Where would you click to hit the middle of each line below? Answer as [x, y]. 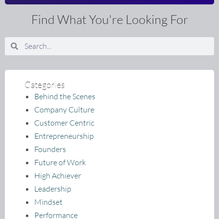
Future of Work [60, 162]
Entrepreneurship [64, 136]
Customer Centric [64, 122]
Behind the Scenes [65, 96]
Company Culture [64, 109]
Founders [50, 149]
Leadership [53, 188]
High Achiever [58, 175]
